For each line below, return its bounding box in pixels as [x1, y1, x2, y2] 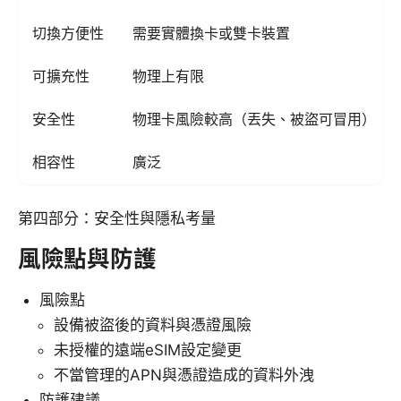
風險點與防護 [18, 244, 157, 273]
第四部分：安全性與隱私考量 [18, 209, 216, 228]
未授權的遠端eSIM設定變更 [54, 341, 242, 360]
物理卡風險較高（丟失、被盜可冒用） [132, 111, 376, 129]
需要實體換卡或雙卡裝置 [132, 25, 290, 43]
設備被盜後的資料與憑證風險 [54, 316, 252, 335]
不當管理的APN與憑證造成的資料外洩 [54, 366, 314, 385]
